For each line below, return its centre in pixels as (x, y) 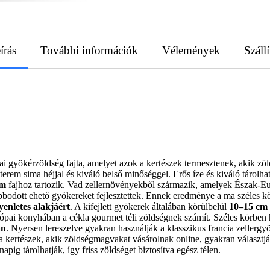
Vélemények (191, 50)
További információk (89, 50)
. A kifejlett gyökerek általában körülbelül (149, 206)
